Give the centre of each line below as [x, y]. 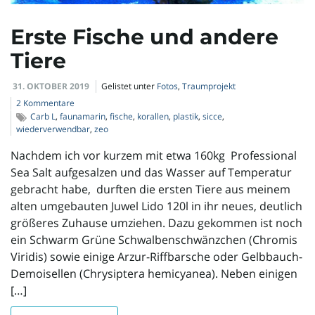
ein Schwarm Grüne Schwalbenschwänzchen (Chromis [154, 240]
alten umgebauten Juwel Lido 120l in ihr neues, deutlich [156, 206]
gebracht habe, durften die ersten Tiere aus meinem [150, 189]
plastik [186, 117]
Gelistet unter [129, 86]
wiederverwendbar [53, 129]
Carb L [43, 117]
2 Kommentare [45, 103]
